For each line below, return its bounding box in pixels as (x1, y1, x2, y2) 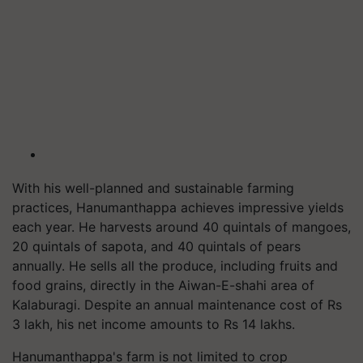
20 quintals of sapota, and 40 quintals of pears (12, 238, 301, 254)
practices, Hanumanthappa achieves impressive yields (12, 199, 344, 216)
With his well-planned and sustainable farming (12, 180, 294, 196)
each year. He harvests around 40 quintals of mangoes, (12, 219, 351, 235)
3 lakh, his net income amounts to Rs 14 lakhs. (12, 316, 295, 332)
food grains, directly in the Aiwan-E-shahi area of (12, 277, 314, 293)
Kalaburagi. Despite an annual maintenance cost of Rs (12, 297, 342, 313)
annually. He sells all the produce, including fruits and (12, 258, 338, 274)
